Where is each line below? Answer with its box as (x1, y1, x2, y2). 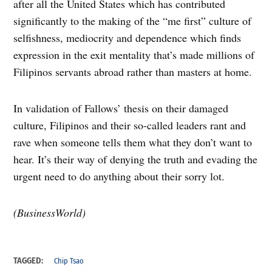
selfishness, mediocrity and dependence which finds (13, 30, 242, 46)
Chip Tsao (54, 256, 84, 266)
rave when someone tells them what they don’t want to (13, 135, 253, 150)
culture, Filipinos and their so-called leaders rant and (13, 118, 246, 133)
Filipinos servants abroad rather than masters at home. (13, 64, 253, 80)
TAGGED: (13, 256, 44, 267)
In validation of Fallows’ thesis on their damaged (13, 101, 229, 116)
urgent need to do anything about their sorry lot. (13, 169, 225, 184)
